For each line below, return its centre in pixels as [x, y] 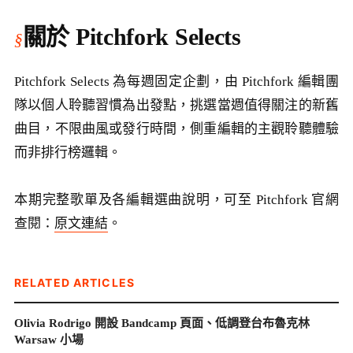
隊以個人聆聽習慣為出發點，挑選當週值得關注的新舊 [176, 106]
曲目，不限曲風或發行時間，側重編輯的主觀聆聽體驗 [176, 129]
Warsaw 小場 [49, 339]
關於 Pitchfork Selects [132, 37]
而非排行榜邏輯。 [68, 153]
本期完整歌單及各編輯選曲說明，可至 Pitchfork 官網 [176, 199]
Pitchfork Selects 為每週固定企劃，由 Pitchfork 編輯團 [176, 82]
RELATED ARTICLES [74, 282]
